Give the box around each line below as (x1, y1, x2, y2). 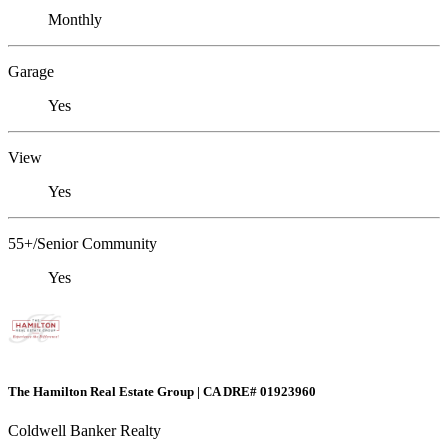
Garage (8, 63, 54, 81)
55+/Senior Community (8, 235, 157, 253)
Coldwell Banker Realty (8, 421, 161, 439)
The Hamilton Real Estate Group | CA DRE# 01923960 (8, 383, 316, 399)
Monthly (48, 11, 102, 29)
